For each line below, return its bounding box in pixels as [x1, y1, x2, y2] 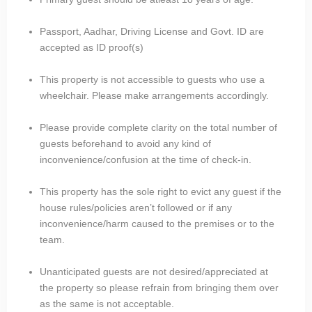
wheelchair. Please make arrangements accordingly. [40, 89, 269, 101]
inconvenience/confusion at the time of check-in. [40, 153, 251, 165]
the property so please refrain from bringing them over [40, 281, 279, 293]
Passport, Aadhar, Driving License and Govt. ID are [40, 25, 264, 37]
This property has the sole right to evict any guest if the [40, 185, 281, 197]
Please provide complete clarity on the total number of [40, 121, 277, 133]
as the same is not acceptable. [40, 297, 174, 309]
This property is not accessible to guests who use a [40, 73, 265, 85]
